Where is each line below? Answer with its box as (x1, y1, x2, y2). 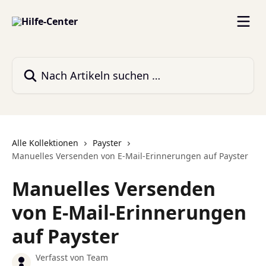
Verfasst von (36, 252, 87, 263)
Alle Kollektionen (12, 137, 78, 148)
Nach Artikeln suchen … (11, 57, 117, 70)
